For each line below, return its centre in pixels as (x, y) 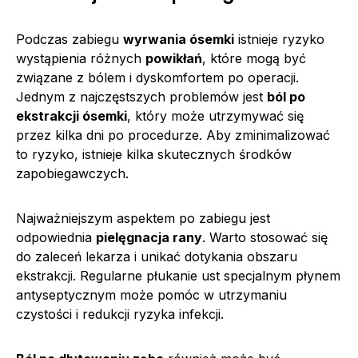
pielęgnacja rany (149, 237)
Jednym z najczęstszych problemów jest (141, 96)
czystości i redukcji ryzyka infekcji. (120, 314)
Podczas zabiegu (70, 39)
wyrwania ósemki (179, 39)
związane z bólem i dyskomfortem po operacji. (157, 77)
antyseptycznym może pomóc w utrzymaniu (151, 294)
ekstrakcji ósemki (72, 115)
